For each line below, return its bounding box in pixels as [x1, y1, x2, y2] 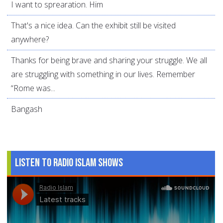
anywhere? [11, 34, 49, 45]
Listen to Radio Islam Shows [15, 156, 123, 170]
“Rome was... [11, 82, 55, 94]
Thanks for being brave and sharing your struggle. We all [11, 54, 207, 66]
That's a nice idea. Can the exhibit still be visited [11, 20, 176, 31]
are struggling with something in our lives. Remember [11, 68, 195, 80]
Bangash [11, 103, 42, 114]
